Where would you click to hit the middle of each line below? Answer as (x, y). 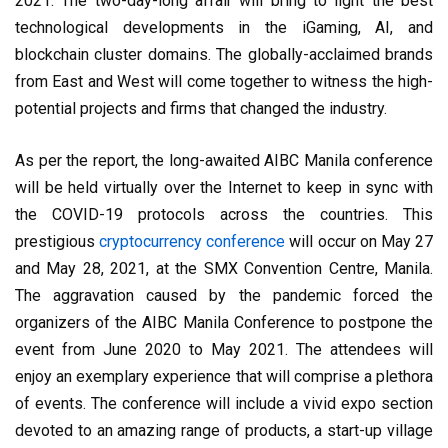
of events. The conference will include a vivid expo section (224, 403)
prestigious (57, 241)
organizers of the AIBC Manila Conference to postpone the (224, 322)
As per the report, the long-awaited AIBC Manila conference (224, 160)
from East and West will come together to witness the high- (224, 81)
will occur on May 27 (359, 241)
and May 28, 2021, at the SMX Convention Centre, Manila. (224, 268)
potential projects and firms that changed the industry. (201, 108)
